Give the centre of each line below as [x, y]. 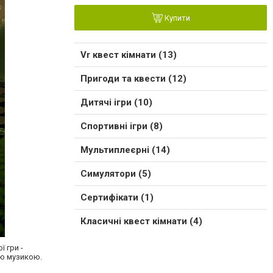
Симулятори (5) [116, 174]
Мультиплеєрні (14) [125, 150]
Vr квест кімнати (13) [129, 55]
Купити [176, 18]
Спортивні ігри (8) [122, 126]
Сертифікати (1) [117, 198]
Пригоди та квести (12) [133, 79]
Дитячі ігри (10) [116, 103]
